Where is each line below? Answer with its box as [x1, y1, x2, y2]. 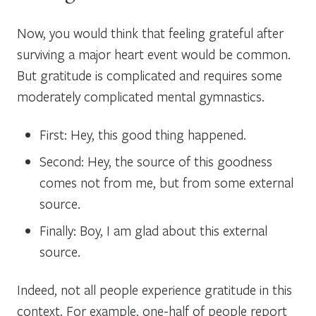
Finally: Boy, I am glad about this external [39, 221, 267, 239]
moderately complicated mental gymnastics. [17, 87, 265, 105]
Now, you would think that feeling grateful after [17, 23, 284, 42]
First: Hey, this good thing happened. [39, 125, 246, 143]
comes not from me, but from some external [39, 173, 293, 191]
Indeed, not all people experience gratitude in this [17, 280, 292, 298]
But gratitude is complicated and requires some [17, 66, 282, 84]
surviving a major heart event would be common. [17, 44, 291, 63]
